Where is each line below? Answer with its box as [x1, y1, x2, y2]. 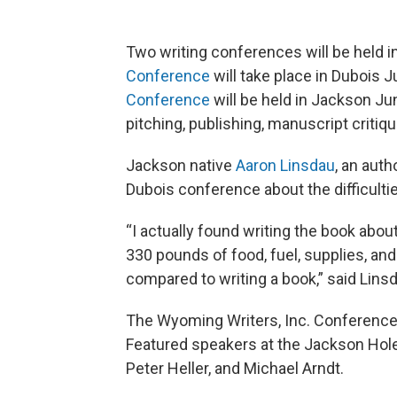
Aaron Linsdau [236, 155, 335, 175]
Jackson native [126, 155, 236, 175]
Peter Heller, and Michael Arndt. [126, 358, 344, 378]
